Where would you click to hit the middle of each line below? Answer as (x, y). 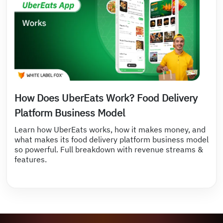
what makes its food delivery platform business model (111, 140)
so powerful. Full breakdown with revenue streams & (109, 150)
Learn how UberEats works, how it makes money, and (110, 130)
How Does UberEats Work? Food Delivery (106, 98)
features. (31, 160)
